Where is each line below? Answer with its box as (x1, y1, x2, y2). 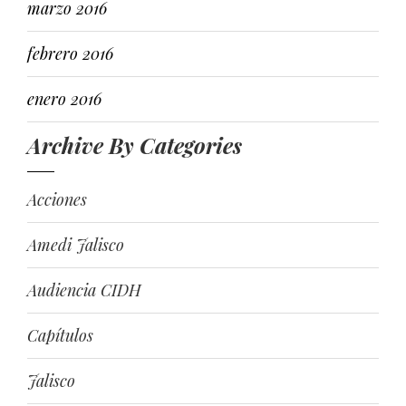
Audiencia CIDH (27, 279, 141, 301)
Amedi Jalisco (27, 234, 124, 256)
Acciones (27, 188, 87, 210)
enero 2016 (27, 88, 101, 110)
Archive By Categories (27, 130, 242, 159)
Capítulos (27, 324, 93, 346)
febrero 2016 (27, 43, 113, 64)
